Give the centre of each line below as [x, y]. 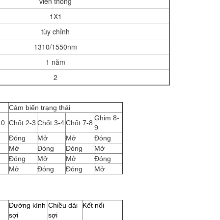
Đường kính [27, 205]
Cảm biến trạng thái [40, 108]
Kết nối [93, 205]
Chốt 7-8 [79, 123]
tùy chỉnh [55, 31]
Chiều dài [63, 205]
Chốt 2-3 [22, 123]
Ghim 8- [107, 118]
